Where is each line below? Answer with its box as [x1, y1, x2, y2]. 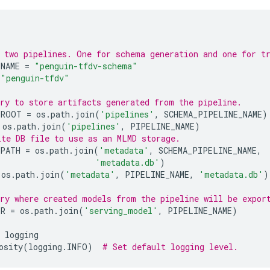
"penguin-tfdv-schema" [34, 60, 137, 72]
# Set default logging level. [102, 241, 238, 253]
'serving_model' [84, 205, 158, 216]
